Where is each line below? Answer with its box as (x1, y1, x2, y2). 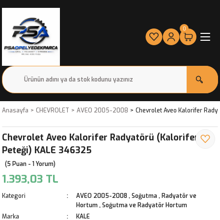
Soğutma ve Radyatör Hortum (102, 201, 187, 209)
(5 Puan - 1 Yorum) (5, 160, 55, 168)
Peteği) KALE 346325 (2, 144, 91, 156)
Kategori (2, 192, 26, 200)
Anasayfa (2, 107, 28, 114)
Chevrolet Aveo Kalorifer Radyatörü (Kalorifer (2, 132, 198, 143)
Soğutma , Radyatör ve (132, 192, 196, 200)
